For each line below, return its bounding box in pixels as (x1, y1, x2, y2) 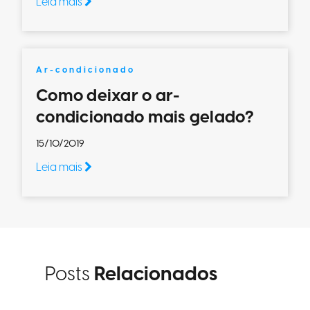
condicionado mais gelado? (36, 106, 259, 129)
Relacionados (94, 261, 217, 288)
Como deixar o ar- (36, 84, 181, 108)
